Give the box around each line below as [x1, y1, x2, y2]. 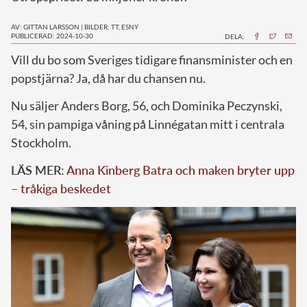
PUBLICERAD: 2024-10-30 [11, 31, 93, 40]
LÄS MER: [11, 162, 66, 177]
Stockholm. [11, 134, 71, 150]
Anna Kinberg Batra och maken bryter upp [66, 162, 295, 177]
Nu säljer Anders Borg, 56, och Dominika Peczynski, [11, 97, 282, 113]
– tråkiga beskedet [11, 180, 111, 196]
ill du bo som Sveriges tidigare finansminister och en [19, 51, 293, 67]
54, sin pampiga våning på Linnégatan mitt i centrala [11, 116, 284, 132]
